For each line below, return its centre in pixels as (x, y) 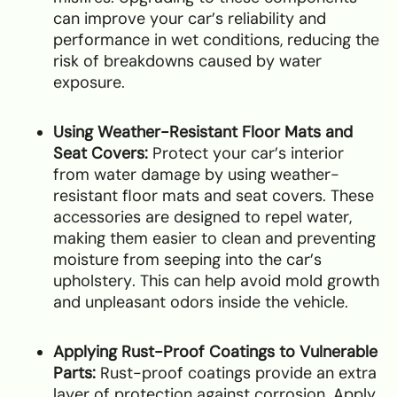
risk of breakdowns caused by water (187, 61)
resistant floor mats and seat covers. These (214, 195)
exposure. (89, 82)
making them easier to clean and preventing (214, 238)
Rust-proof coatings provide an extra (236, 373)
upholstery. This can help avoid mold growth (216, 280)
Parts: (74, 373)
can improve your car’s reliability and (190, 18)
